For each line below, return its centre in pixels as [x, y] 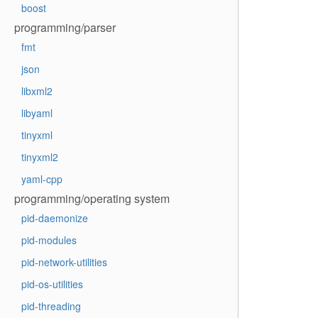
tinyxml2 [40, 157]
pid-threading [51, 306]
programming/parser [65, 27]
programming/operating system [92, 198]
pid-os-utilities [52, 284]
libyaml [37, 113]
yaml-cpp [42, 179]
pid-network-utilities [64, 262]
